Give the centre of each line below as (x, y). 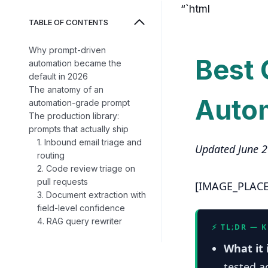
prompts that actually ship (79, 129)
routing (51, 155)
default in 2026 (58, 76)
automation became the (75, 63)
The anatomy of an (66, 89)
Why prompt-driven (67, 50)
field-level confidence (81, 208)
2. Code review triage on (86, 168)
